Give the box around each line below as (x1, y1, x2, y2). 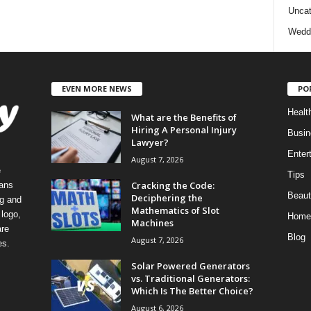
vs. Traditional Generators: (131, 272, 250, 285)
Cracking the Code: (131, 179, 215, 192)
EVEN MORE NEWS (61, 83, 132, 94)
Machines (131, 217, 174, 230)
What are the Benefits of (131, 111, 237, 124)
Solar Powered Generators (131, 260, 250, 273)
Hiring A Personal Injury (131, 124, 237, 137)
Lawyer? (131, 136, 169, 149)
